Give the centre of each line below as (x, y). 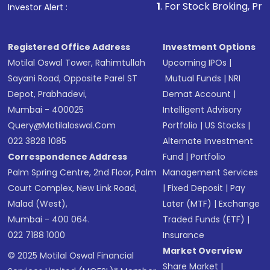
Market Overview (203, 251)
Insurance (184, 235)
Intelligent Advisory (202, 110)
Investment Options (209, 47)
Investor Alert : (38, 7)
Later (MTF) (187, 204)
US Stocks (225, 125)
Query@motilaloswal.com (62, 125)
